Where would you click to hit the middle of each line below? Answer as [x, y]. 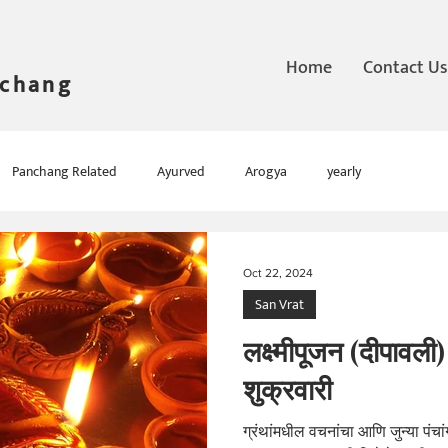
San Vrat [279, 304]
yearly [344, 171]
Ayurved [181, 171]
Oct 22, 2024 [278, 273]
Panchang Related [64, 171]
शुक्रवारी [287, 388]
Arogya [266, 171]
